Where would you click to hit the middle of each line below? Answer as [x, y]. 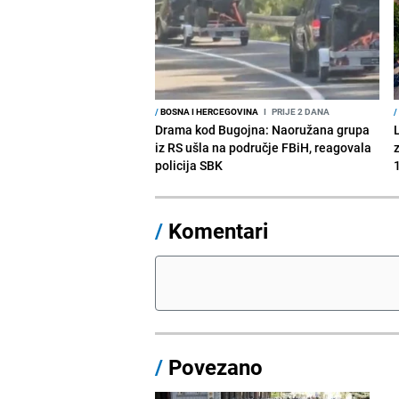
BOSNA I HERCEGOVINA [209, 111]
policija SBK [189, 165]
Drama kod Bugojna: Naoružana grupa [263, 129]
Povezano [213, 366]
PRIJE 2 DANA [300, 111]
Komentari [219, 230]
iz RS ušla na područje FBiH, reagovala [264, 147]
